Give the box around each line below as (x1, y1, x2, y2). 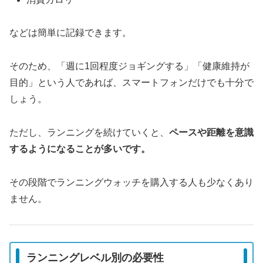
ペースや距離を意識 (169, 127, 254, 137)
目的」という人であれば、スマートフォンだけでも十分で (9, 77, 254, 88)
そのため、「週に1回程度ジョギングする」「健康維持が (9, 61, 249, 72)
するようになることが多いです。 (9, 143, 150, 154)
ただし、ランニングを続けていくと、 (9, 127, 169, 137)
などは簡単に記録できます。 (9, 28, 131, 38)
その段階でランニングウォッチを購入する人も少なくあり (9, 177, 254, 187)
